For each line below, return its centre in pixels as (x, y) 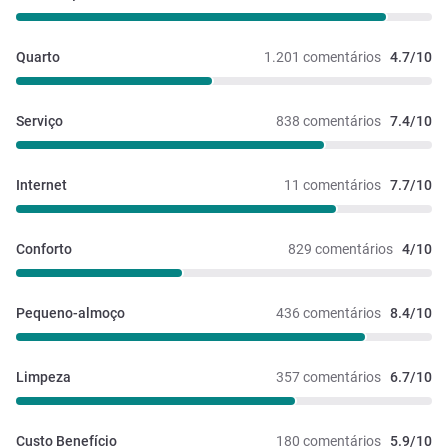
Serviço (39, 121)
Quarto (38, 57)
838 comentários (328, 121)
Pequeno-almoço (70, 313)
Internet (41, 185)
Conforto (44, 249)
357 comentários (328, 377)
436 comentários (328, 313)
